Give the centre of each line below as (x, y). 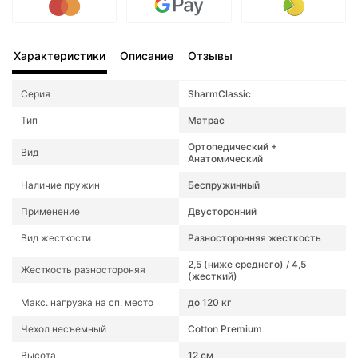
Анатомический (225, 158)
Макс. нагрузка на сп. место (87, 302)
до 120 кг (210, 302)
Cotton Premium (225, 328)
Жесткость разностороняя (83, 270)
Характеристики (60, 55)
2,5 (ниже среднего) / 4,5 (247, 264)
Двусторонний (222, 211)
